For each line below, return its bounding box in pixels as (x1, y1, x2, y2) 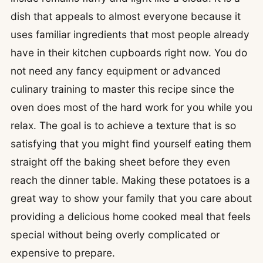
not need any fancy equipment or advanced (11, 65, 221, 77)
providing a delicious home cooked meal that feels (11, 210, 251, 222)
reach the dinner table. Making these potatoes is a (11, 174, 250, 186)
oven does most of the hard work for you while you (11, 101, 252, 113)
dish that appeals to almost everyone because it (11, 10, 241, 22)
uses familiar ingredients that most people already (11, 28, 249, 41)
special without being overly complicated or (11, 228, 220, 241)
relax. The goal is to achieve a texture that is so (11, 119, 236, 131)
